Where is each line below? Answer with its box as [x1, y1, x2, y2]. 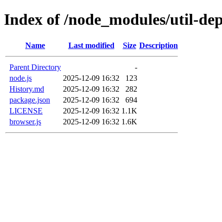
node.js [9, 73, 32, 82]
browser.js [9, 117, 41, 126]
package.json [9, 95, 50, 104]
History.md [9, 84, 44, 93]
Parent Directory [9, 62, 61, 71]
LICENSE [9, 106, 43, 115]
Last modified [68, 41, 114, 50]
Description [139, 41, 178, 50]
